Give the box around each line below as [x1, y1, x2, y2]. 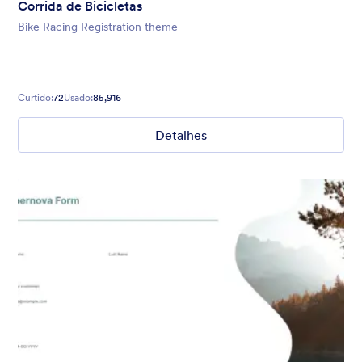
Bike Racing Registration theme [18, 19, 178, 35]
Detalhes [155, 127, 207, 144]
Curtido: [18, 91, 53, 104]
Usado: [64, 91, 93, 104]
